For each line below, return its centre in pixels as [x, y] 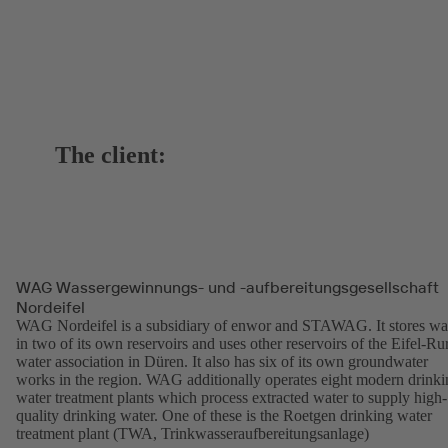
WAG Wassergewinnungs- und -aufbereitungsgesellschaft [227, 286]
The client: [111, 154]
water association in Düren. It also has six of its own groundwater [222, 361]
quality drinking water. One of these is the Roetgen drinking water [224, 415]
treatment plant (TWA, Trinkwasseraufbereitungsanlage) [192, 433]
